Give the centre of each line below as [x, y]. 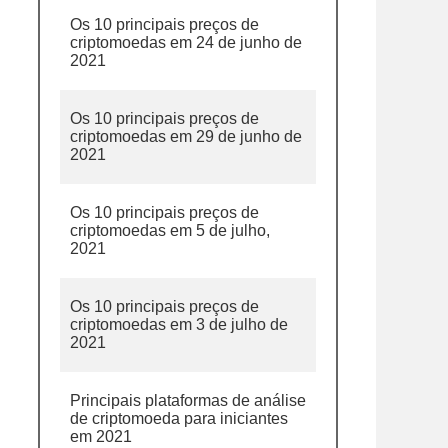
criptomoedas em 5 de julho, [170, 230]
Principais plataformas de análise [188, 400]
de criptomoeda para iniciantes [179, 418]
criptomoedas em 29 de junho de [186, 136]
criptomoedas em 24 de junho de [186, 42]
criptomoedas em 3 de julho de [179, 324]
